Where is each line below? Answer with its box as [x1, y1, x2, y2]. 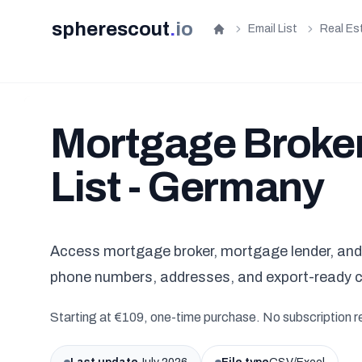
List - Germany [50, 164, 324, 210]
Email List [248, 23, 297, 35]
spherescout [52, 19, 170, 40]
